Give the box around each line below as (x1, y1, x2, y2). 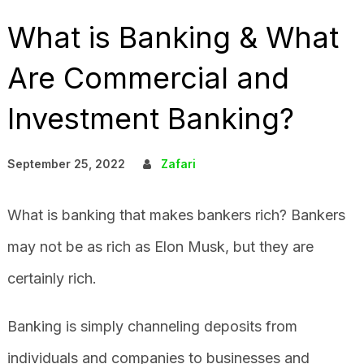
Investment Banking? (6, 101, 294, 136)
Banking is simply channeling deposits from (6, 318, 297, 335)
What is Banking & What (6, 19, 339, 55)
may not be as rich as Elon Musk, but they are (6, 238, 314, 255)
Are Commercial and (6, 60, 289, 96)
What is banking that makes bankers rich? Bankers (6, 206, 345, 223)
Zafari (160, 157, 196, 171)
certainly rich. (6, 270, 105, 287)
